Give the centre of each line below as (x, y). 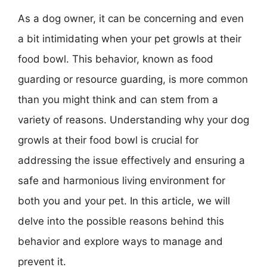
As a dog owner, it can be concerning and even (131, 18)
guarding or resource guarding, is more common (133, 79)
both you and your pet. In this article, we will (124, 201)
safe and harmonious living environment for (122, 180)
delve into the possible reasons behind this (121, 221)
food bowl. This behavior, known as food (116, 59)
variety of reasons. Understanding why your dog (133, 119)
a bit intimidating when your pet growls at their (130, 38)
